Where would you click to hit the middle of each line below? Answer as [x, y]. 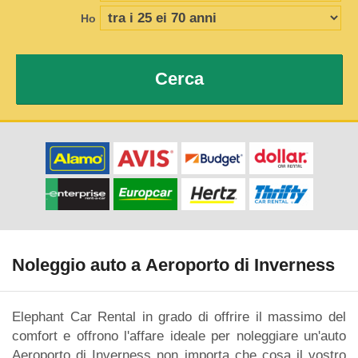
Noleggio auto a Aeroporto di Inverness [173, 265]
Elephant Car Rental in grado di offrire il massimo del [179, 316]
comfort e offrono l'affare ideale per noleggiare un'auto [179, 336]
